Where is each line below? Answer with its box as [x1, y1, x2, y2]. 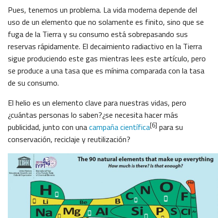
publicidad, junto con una [8, 121, 89, 133]
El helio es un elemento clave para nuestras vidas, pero [8, 97, 186, 109]
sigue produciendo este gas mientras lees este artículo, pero [8, 53, 206, 65]
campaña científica [89, 121, 150, 133]
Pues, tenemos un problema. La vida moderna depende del [8, 4, 197, 16]
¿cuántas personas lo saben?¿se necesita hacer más [8, 109, 178, 121]
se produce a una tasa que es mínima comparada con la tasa [8, 65, 204, 77]
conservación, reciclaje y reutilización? [8, 133, 130, 145]
